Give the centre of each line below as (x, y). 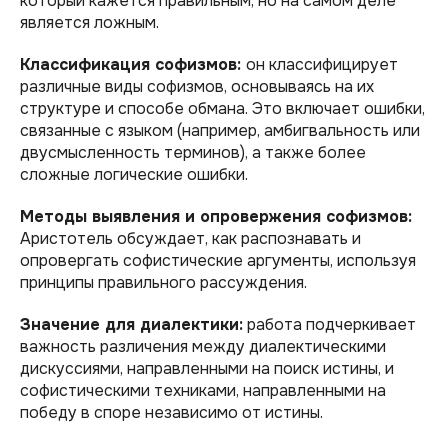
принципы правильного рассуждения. (163, 282)
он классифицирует (322, 64)
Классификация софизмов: (133, 64)
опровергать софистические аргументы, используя (218, 260)
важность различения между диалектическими (203, 346)
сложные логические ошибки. (134, 174)
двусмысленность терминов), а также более (193, 152)
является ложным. (89, 22)
